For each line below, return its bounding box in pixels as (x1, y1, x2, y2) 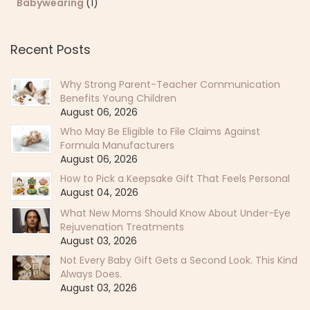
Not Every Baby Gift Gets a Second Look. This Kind (60, 253, 298, 268)
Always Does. (60, 267, 122, 282)
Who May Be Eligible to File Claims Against (60, 125, 260, 139)
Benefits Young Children (60, 91, 176, 106)
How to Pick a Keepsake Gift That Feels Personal (60, 172, 290, 186)
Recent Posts (10, 41, 91, 59)
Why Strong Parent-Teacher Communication (60, 77, 280, 92)
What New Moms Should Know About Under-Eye (60, 206, 291, 221)
